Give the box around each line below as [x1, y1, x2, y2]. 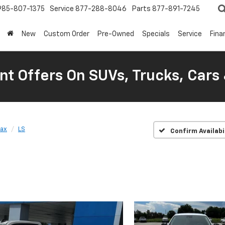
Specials [142, 31, 170, 38]
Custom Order [44, 31, 89, 38]
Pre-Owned [97, 31, 134, 38]
